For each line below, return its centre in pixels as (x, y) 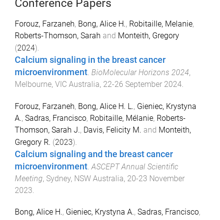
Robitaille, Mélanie (122, 118)
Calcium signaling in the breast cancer (90, 60)
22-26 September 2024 (142, 84)
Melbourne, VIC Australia (57, 84)
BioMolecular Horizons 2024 (140, 72)
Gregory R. (33, 142)
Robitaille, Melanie (161, 24)
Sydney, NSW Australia (85, 178)
